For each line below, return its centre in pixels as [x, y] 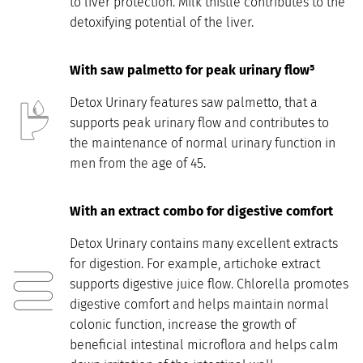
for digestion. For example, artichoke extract [195, 263]
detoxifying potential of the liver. [162, 22]
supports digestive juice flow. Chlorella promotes [209, 284]
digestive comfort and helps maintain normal [199, 304]
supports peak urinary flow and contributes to [199, 122]
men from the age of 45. [138, 163]
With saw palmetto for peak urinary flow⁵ [192, 70]
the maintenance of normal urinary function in [203, 143]
